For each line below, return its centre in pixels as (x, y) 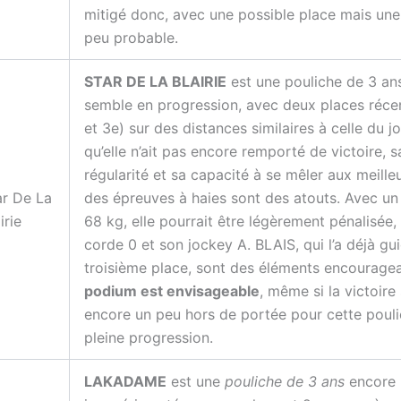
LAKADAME (125, 382)
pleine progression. (149, 338)
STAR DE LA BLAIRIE (155, 82)
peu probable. (131, 38)
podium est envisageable (172, 291)
